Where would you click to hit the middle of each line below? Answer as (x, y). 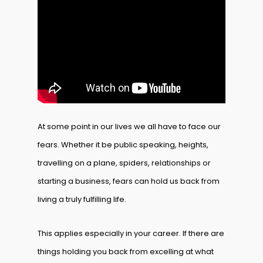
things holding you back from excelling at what (126, 252)
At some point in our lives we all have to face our (129, 127)
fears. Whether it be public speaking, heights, (123, 145)
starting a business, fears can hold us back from (129, 181)
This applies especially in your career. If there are (131, 233)
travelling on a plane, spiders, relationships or (124, 163)
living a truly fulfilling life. (82, 199)
